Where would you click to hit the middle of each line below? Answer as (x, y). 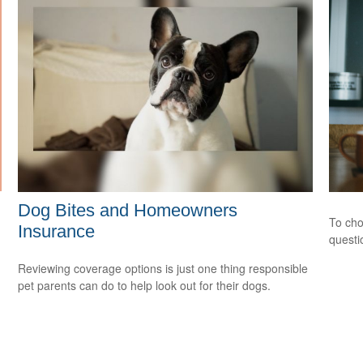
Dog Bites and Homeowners (128, 210)
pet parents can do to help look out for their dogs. (145, 285)
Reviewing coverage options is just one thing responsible (163, 268)
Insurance (57, 231)
